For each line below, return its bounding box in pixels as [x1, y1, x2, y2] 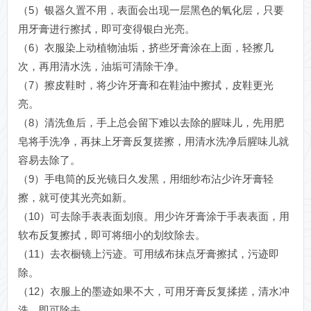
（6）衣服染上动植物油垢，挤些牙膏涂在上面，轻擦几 [18, 42, 274, 54]
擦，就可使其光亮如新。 [18, 192, 133, 204]
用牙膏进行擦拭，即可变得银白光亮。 [18, 23, 195, 35]
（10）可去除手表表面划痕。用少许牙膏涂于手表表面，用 [18, 210, 289, 223]
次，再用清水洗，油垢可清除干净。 [18, 60, 185, 73]
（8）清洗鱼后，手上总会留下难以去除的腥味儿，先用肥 [18, 117, 284, 129]
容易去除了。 [18, 154, 81, 167]
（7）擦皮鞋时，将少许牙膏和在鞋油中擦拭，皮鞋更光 [18, 79, 274, 92]
